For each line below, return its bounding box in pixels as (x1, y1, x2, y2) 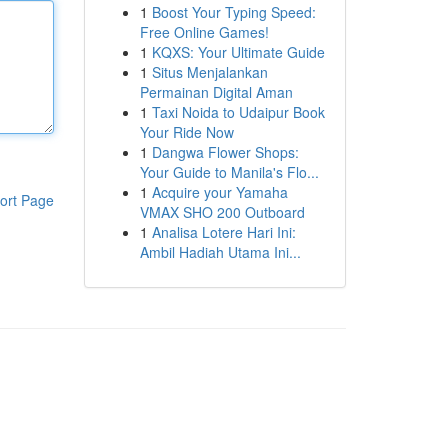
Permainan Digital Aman (139, 82, 293, 102)
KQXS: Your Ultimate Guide (151, 42, 325, 62)
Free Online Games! (139, 22, 269, 42)
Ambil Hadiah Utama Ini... (139, 242, 301, 262)
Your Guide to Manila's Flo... (139, 162, 319, 182)
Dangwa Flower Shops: (151, 142, 299, 162)
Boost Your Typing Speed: (151, 2, 316, 22)
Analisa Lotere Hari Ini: (151, 222, 296, 242)
